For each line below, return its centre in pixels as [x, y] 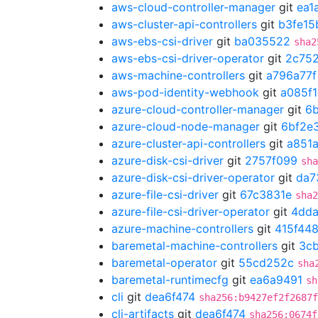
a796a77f [291, 75]
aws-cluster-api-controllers [184, 24]
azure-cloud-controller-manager [198, 109]
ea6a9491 [276, 280]
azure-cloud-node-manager [186, 126]
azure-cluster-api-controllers [188, 143]
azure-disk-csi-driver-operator [193, 177]
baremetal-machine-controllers [194, 246]
